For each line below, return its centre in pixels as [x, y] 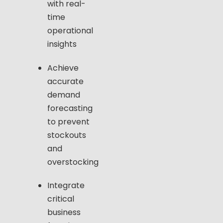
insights [62, 44]
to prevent [68, 121]
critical [61, 199]
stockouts [67, 135]
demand [64, 95]
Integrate [66, 185]
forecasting [70, 108]
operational [70, 31]
